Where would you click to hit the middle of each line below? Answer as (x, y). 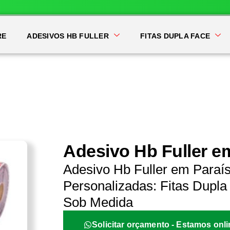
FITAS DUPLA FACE (175, 36)
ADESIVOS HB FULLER (68, 36)
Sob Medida (98, 202)
